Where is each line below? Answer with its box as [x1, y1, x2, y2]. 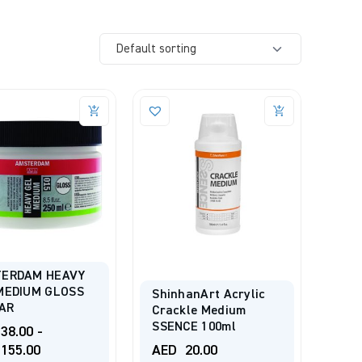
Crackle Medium [152, 305, 246, 318]
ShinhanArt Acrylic [152, 288, 266, 302]
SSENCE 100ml [152, 321, 236, 335]
